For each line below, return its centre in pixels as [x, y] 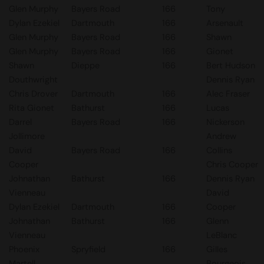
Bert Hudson [231, 65]
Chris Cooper [232, 164]
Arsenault [225, 23]
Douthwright [33, 80]
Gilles [217, 249]
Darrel [20, 122]
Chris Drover [33, 94]
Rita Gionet [32, 108]
